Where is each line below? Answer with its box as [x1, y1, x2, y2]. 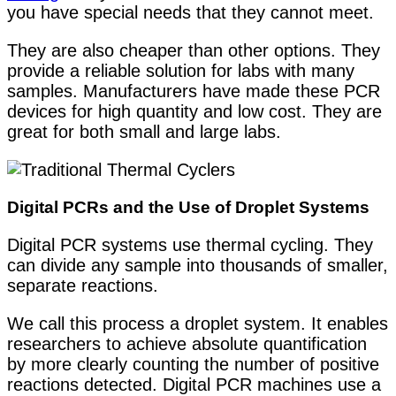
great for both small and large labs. [7, 122, 281, 142]
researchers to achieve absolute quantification [7, 334, 367, 354]
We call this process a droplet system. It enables [7, 314, 388, 334]
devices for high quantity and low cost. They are [7, 102, 382, 122]
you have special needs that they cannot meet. [7, 3, 374, 23]
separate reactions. [7, 276, 158, 296]
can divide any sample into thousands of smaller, [7, 255, 388, 276]
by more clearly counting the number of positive [7, 354, 379, 375]
